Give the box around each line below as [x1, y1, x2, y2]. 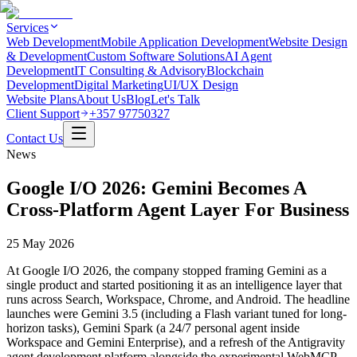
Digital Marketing [74, 78, 163, 92]
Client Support [6, 107, 80, 120]
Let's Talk [151, 92, 200, 106]
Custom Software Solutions [87, 49, 225, 63]
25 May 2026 [6, 236, 74, 250]
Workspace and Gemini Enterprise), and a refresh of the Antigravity [6, 335, 345, 349]
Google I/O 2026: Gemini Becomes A [6, 177, 306, 198]
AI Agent [225, 49, 272, 63]
